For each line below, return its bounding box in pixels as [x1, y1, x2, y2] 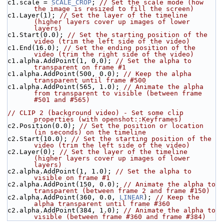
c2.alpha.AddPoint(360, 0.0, [7, 193, 119, 201]
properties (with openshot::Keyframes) [34, 115, 182, 123]
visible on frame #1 [34, 174, 110, 182]
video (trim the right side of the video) [34, 50, 194, 58]
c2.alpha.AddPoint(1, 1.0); [7, 167, 115, 175]
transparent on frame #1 [34, 63, 126, 71]
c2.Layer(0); [7, 148, 59, 156]
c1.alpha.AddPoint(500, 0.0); [7, 70, 123, 78]
